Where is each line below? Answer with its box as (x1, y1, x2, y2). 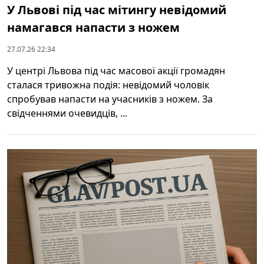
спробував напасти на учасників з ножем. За (7, 92, 213, 105)
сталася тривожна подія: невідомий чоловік (7, 78, 209, 91)
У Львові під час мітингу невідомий (7, 1, 226, 18)
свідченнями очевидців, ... (7, 106, 127, 120)
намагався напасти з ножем (7, 19, 180, 35)
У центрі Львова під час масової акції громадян (7, 64, 225, 77)
